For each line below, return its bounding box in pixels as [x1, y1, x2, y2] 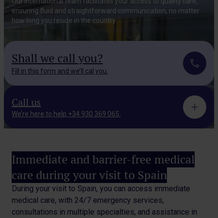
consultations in [12, 207, 67, 217]
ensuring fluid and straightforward [12, 7, 118, 15]
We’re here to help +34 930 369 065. [12, 110, 121, 118]
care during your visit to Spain [12, 167, 167, 182]
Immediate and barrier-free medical [12, 152, 195, 167]
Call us [12, 96, 41, 109]
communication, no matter [118, 7, 200, 15]
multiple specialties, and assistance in [67, 207, 197, 217]
